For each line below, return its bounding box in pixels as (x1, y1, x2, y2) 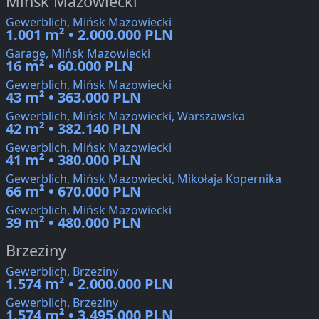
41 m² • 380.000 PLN (6, 150, 141, 170)
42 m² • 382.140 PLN (6, 119, 141, 139)
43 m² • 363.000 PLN (6, 88, 141, 108)
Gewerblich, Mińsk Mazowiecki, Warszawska (6, 108, 245, 125)
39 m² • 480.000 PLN (6, 213, 141, 233)
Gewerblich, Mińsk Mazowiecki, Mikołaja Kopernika (6, 171, 281, 187)
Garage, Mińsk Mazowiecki (6, 46, 150, 62)
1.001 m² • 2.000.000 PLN (6, 25, 173, 45)
